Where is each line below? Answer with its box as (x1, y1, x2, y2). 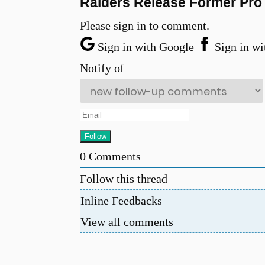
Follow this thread (79, 172, 167, 185)
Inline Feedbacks (80, 193, 162, 207)
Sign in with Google (94, 40, 197, 53)
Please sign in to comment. (79, 18, 209, 32)
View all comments (80, 215, 173, 228)
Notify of (79, 61, 124, 75)
